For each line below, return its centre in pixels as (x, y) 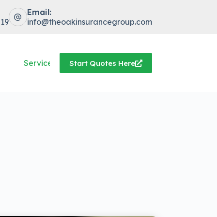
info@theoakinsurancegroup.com (89, 22)
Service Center (52, 63)
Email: (39, 12)
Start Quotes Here (102, 63)
